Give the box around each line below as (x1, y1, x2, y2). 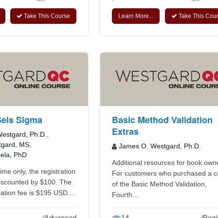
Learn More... (118, 13, 154, 20)
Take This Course (22, 13, 71, 20)
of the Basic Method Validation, (112, 180, 207, 188)
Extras (112, 125, 139, 138)
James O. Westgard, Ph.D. (119, 142, 201, 150)
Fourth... (112, 191, 139, 199)
